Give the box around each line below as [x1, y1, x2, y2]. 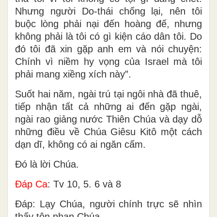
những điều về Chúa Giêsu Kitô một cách [15, 126, 202, 137]
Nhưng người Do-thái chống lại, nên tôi [15, 5, 202, 16]
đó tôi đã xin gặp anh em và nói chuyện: [15, 43, 202, 54]
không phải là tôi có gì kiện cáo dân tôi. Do [15, 31, 202, 42]
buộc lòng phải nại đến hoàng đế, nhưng [15, 18, 202, 29]
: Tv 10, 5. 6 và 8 [47, 178, 121, 189]
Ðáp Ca [15, 178, 47, 189]
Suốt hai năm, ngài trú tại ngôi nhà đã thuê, [15, 88, 202, 99]
